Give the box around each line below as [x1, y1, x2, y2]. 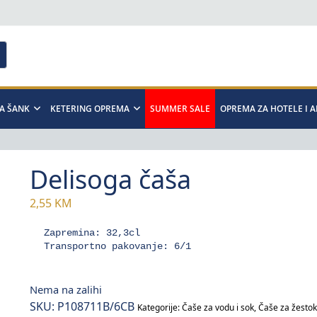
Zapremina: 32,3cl [43, 226, 140, 238]
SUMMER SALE [150, 102, 210, 115]
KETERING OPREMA [50, 102, 129, 115]
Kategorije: [137, 301, 182, 313]
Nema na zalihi [29, 282, 102, 296]
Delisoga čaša [29, 161, 191, 197]
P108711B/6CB [57, 298, 134, 314]
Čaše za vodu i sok [181, 301, 254, 313]
